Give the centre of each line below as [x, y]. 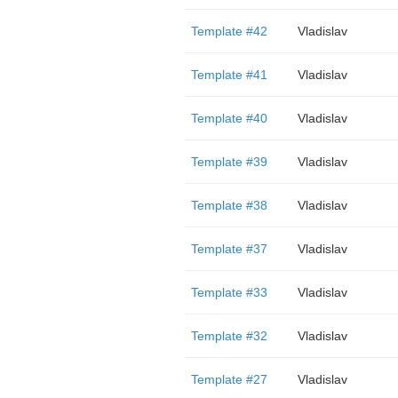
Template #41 [229, 75]
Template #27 [229, 379]
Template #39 [229, 162]
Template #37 [229, 249]
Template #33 [229, 292]
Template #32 [229, 336]
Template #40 [229, 118]
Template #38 [229, 205]
